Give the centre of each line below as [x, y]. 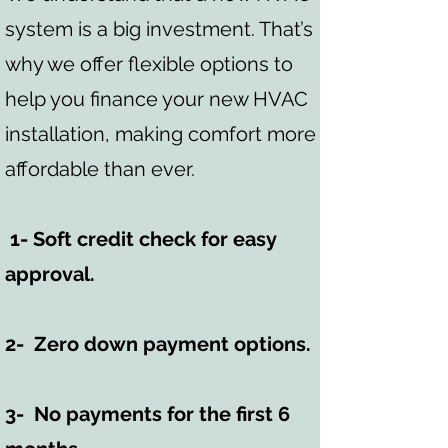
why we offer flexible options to [149, 64]
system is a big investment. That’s [159, 29]
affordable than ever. [100, 169]
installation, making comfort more [160, 134]
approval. [50, 274]
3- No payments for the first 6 [147, 414]
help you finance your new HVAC [156, 99]
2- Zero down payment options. [158, 344]
